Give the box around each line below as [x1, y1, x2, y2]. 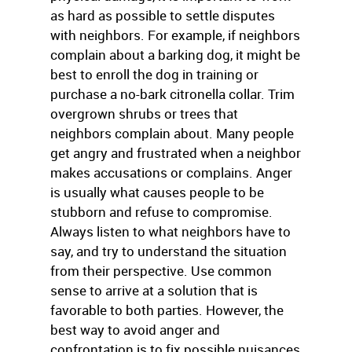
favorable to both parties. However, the [50, 301, 284, 319]
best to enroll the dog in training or [50, 65, 258, 83]
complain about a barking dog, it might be [50, 46, 300, 64]
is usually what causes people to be [50, 183, 264, 201]
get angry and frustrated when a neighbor [50, 144, 301, 162]
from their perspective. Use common [50, 262, 272, 280]
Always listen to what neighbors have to [50, 222, 291, 240]
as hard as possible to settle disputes [50, 6, 275, 24]
